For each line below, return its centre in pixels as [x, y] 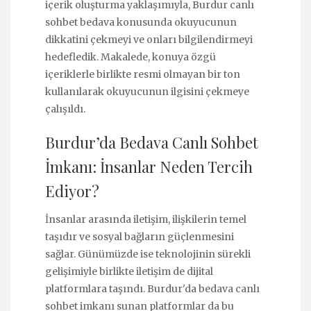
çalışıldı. [65, 109]
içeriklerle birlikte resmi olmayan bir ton [143, 75]
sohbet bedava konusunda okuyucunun [141, 23]
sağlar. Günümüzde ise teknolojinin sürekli [148, 254]
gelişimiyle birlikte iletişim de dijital [129, 271]
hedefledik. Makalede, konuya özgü [131, 57]
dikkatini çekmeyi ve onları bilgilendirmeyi [149, 40]
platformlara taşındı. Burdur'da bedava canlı [152, 288]
